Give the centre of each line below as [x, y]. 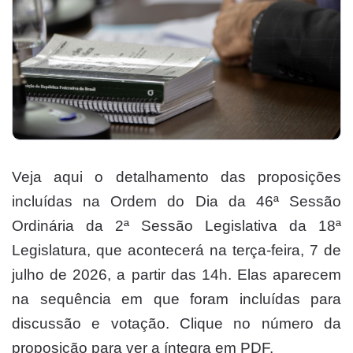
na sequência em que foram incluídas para [176, 299]
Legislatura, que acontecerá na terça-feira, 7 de [176, 250]
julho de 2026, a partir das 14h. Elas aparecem [176, 274]
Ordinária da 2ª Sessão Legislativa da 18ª [176, 225]
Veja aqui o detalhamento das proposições [176, 176]
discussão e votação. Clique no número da [176, 323]
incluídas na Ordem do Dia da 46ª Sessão [176, 201]
